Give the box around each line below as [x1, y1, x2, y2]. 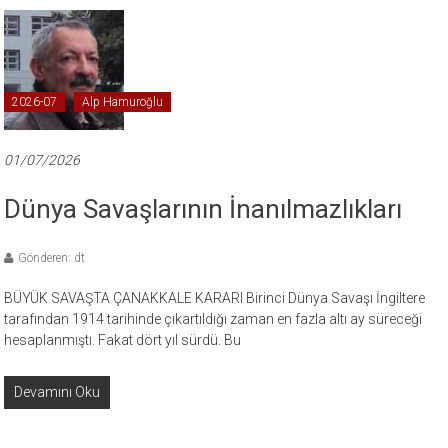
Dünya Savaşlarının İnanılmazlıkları [4, 193, 403, 224]
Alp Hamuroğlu [82, 94, 164, 109]
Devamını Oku [14, 383, 101, 400]
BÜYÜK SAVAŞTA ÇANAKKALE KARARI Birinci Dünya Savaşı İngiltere [4, 289, 426, 306]
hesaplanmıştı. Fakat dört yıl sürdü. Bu [4, 331, 242, 348]
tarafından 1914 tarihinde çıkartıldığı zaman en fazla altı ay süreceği [4, 310, 423, 327]
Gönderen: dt [18, 250, 86, 265]
